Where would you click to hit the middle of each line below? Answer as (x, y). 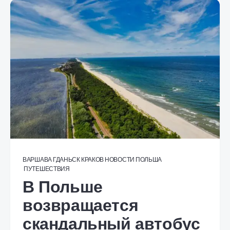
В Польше (63, 187)
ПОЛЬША (149, 160)
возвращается (81, 205)
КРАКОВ (92, 160)
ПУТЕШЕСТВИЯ (47, 169)
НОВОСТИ (120, 160)
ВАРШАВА (37, 160)
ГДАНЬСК (66, 160)
